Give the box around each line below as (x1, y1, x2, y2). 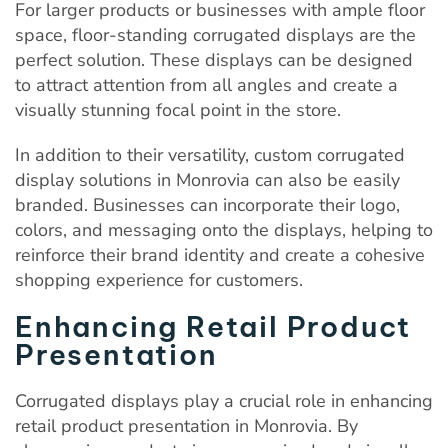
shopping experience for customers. (15, 267, 303, 292)
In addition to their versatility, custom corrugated (15, 142, 405, 167)
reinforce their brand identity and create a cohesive (15, 242, 425, 267)
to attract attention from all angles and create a (15, 72, 398, 97)
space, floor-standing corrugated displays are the (15, 22, 416, 47)
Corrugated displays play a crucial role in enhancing (15, 388, 433, 413)
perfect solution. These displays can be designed (15, 47, 413, 72)
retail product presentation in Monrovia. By (15, 413, 358, 438)
